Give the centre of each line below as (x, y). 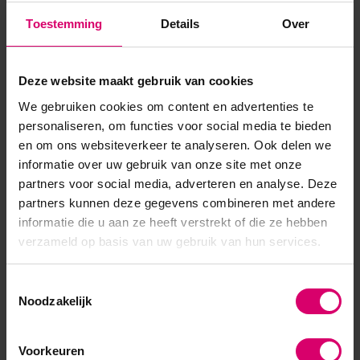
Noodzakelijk (55, 301)
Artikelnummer (78, 45)
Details (180, 24)
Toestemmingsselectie (65, 285)
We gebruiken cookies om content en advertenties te (166, 106)
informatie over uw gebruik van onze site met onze (160, 164)
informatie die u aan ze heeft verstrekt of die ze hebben (173, 222)
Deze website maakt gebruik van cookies (136, 81)
